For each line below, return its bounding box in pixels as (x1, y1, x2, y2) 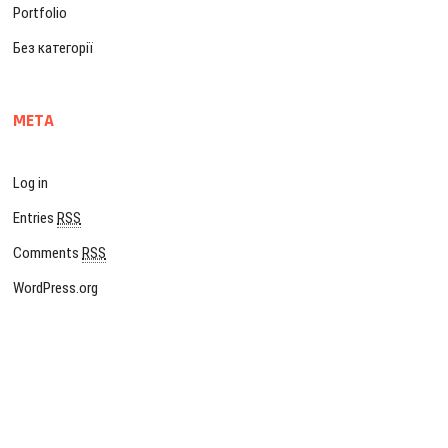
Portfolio (13, 4, 68, 22)
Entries (13, 209, 58, 227)
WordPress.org (13, 279, 99, 297)
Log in (13, 174, 49, 192)
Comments (13, 244, 83, 262)
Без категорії (13, 39, 94, 57)
